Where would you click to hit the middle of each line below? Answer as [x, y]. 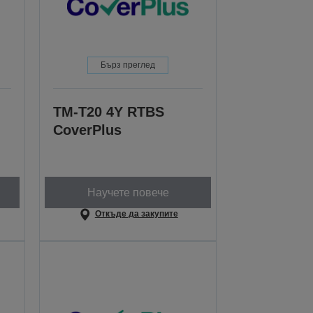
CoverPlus [88, 130]
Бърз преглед [128, 65]
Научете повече [128, 192]
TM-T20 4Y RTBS [109, 112]
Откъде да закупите [136, 214]
